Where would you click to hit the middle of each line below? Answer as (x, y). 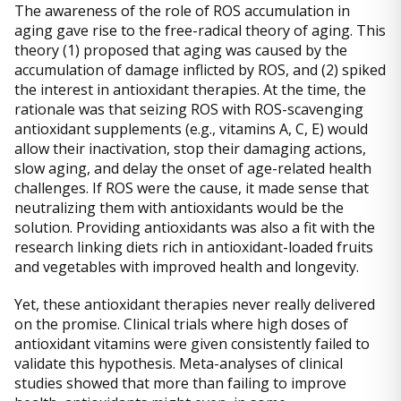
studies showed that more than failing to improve (180, 384)
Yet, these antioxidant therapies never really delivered (195, 305)
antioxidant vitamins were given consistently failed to (192, 344)
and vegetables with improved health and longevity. (187, 267)
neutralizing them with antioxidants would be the (179, 208)
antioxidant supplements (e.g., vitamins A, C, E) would (191, 129)
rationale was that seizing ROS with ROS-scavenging (189, 110)
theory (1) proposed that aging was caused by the (181, 51)
